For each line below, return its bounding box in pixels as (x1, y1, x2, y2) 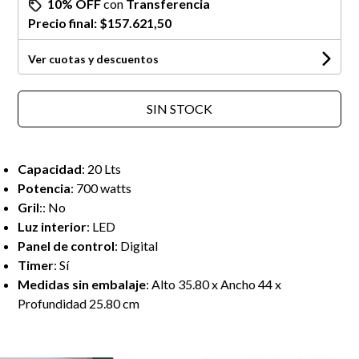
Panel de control (18, 237, 115, 253)
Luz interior (18, 218, 87, 234)
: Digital (115, 237, 159, 253)
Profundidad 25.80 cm (18, 295, 140, 311)
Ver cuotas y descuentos (28, 51, 159, 66)
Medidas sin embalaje (18, 276, 147, 292)
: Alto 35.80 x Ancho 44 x (146, 276, 282, 292)
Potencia (18, 179, 71, 196)
